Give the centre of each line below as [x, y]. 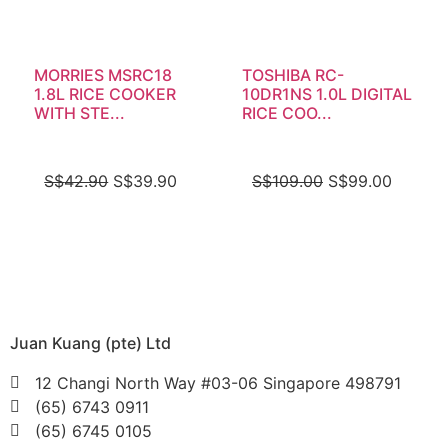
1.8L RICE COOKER [105, 94]
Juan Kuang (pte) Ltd [90, 343]
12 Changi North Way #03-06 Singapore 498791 [218, 383]
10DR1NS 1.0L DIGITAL [327, 94]
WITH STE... [80, 113]
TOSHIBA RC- [293, 75]
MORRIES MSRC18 [103, 75]
